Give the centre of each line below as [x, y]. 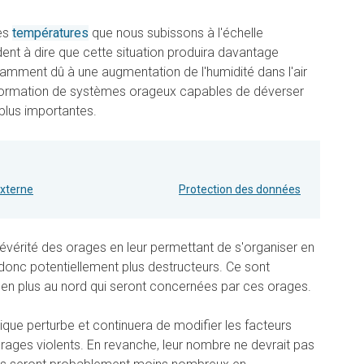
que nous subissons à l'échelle [176, 33]
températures [50, 33]
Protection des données [240, 190]
